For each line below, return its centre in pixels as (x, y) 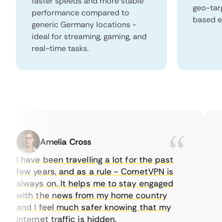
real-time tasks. (60, 48)
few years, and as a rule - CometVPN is (81, 171)
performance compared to (81, 13)
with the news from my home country (78, 195)
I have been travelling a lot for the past (82, 160)
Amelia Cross (52, 142)
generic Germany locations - (84, 25)
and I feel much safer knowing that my (80, 207)
